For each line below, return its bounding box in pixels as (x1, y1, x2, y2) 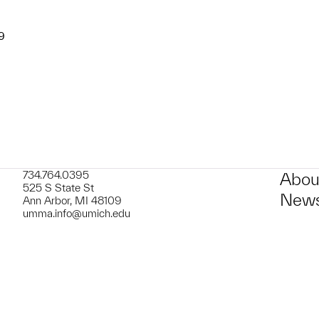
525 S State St (23, 182, 95, 194)
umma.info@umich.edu (23, 207, 131, 219)
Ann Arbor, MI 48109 (23, 194, 122, 206)
